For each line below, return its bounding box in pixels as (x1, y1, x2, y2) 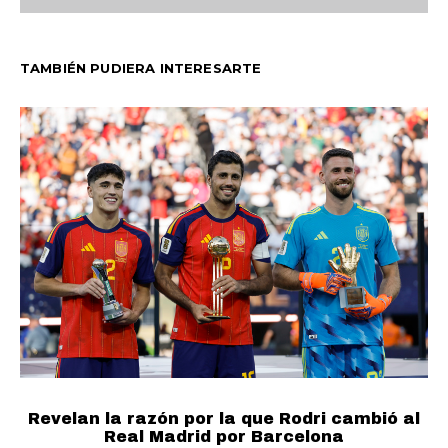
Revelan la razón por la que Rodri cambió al (28, 410, 420, 428)
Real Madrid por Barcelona (104, 428, 344, 446)
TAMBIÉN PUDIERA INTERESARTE (20, 59, 262, 76)
